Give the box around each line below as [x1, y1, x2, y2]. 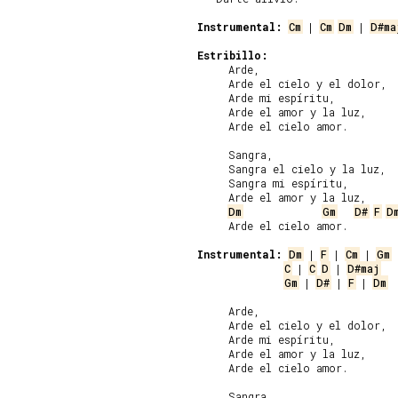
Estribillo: [197, 48, 268, 62]
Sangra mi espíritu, [197, 176, 349, 190]
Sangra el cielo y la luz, [197, 162, 386, 176]
